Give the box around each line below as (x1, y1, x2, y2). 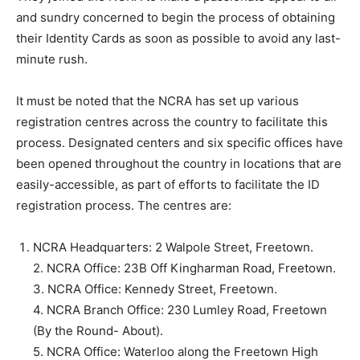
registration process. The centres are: (16, 197, 231, 213)
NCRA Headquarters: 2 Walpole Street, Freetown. (33, 239, 313, 255)
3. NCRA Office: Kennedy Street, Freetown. (33, 280, 277, 297)
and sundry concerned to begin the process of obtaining (16, 9, 335, 25)
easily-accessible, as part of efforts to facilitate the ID (16, 176, 320, 192)
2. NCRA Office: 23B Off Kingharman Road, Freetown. (33, 260, 336, 276)
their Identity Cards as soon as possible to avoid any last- (16, 30, 341, 46)
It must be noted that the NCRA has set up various (16, 92, 299, 108)
